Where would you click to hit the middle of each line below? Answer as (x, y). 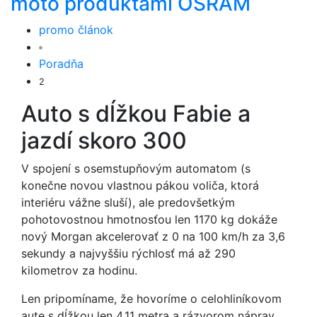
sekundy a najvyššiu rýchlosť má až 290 (128, 253)
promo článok (76, 30)
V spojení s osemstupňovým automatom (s (136, 168)
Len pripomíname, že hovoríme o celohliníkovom (151, 299)
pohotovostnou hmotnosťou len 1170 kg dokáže (149, 219)
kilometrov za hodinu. (79, 270)
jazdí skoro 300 (104, 140)
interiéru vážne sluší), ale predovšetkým (128, 202)
